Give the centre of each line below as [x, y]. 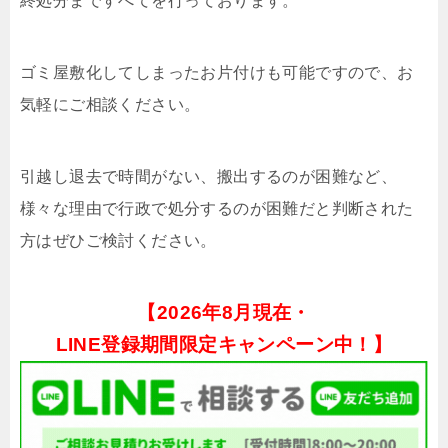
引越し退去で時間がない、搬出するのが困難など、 [209, 177]
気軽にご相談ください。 [110, 105]
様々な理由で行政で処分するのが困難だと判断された [217, 209]
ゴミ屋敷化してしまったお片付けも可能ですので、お [217, 73]
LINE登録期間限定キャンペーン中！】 [224, 345]
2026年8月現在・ [233, 313]
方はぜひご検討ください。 [118, 241]
